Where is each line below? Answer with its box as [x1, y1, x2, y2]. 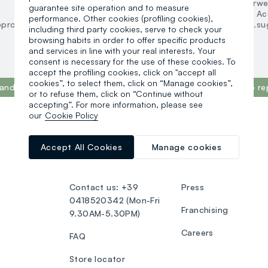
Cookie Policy [45, 110, 98, 120]
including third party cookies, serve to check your [29, 24, 222, 34]
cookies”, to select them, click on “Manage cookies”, [29, 78, 233, 88]
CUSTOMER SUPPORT [69, 135, 164, 146]
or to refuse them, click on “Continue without [29, 89, 203, 99]
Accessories [42, 8, 93, 19]
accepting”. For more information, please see [29, 99, 203, 109]
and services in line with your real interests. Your [29, 45, 215, 56]
